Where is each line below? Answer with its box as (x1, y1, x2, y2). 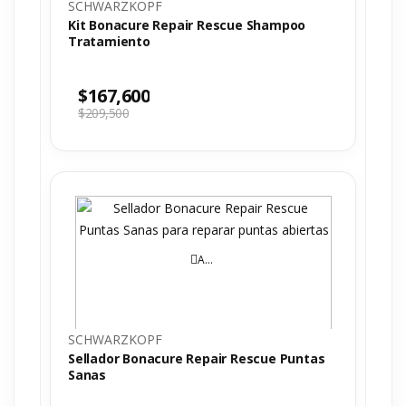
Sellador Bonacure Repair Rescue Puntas (68, 350, 325, 367)
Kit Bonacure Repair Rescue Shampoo (68, 16, 306, 34)
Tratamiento (68, 33, 150, 50)
